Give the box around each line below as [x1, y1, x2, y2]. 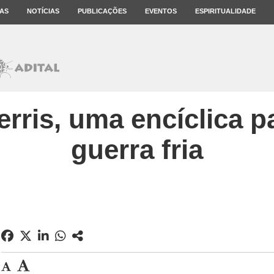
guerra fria [71, 135, 203, 165]
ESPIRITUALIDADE [195, 7, 256, 15]
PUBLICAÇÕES [78, 7, 127, 15]
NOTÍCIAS [27, 7, 59, 15]
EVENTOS [145, 7, 177, 15]
